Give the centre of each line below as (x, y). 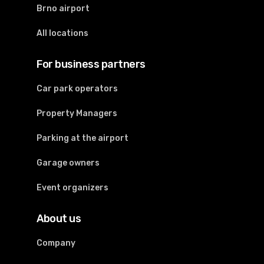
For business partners (91, 65)
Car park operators (77, 89)
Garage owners (68, 163)
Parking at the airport (83, 138)
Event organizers (73, 188)
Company (56, 243)
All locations (63, 34)
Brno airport (63, 9)
